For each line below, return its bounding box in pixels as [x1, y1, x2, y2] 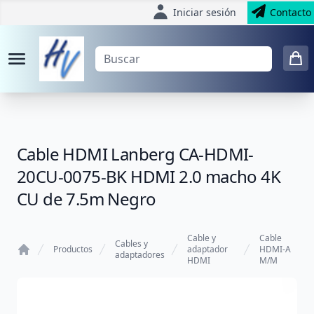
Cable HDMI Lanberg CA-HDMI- [17, 142, 254, 165]
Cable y [187, 232, 216, 244]
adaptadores [115, 249, 165, 261]
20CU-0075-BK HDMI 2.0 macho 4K [17, 165, 280, 188]
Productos [53, 243, 93, 255]
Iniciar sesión [173, 6, 236, 19]
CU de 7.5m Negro [17, 187, 156, 210]
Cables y [115, 238, 148, 250]
